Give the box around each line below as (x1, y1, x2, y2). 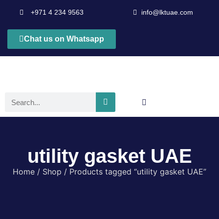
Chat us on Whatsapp (24, 35, 104, 43)
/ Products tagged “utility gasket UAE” (62, 167, 206, 176)
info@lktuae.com (141, 8, 194, 16)
